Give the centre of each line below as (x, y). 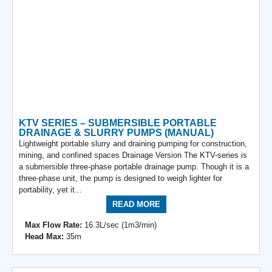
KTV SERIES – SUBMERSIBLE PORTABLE (118, 123)
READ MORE (136, 204)
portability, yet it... (50, 189)
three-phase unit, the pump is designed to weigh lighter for (121, 178)
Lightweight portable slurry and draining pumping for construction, (133, 143)
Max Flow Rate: (53, 225)
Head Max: (44, 236)
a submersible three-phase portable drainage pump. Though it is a (134, 166)
